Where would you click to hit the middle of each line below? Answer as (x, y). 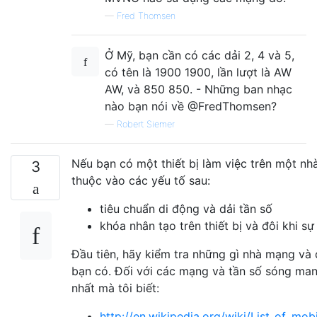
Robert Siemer (146, 124)
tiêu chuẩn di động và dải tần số (186, 208)
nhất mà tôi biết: (115, 288)
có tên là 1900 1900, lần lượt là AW (198, 72)
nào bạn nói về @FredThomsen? (191, 106)
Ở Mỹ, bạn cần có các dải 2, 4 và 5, (200, 55)
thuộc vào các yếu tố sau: (141, 180)
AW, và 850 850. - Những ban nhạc (198, 89)
